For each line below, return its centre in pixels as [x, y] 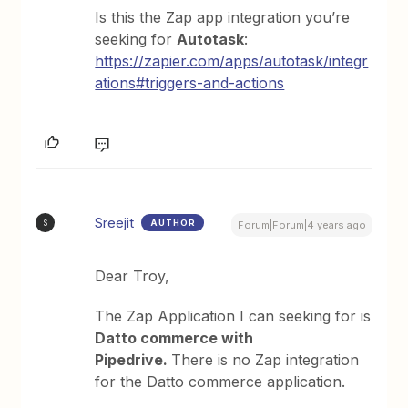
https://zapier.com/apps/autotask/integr [232, 61]
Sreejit [115, 223]
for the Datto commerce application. [223, 382]
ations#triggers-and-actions [190, 83]
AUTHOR [173, 223]
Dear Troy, [133, 276]
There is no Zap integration [265, 360]
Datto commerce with [174, 338]
